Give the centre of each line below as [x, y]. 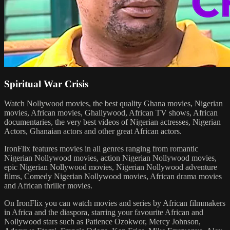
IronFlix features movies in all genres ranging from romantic [101, 149]
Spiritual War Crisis [46, 84]
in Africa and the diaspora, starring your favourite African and [104, 213]
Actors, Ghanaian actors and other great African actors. [93, 131]
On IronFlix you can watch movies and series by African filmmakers [115, 203]
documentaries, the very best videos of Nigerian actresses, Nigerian [112, 122]
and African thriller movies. [48, 186]
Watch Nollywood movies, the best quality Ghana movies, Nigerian [113, 104]
